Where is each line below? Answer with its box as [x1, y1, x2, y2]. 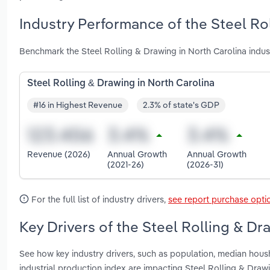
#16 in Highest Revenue [33, 99, 122, 111]
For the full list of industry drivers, [29, 193, 168, 205]
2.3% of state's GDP [143, 99, 219, 111]
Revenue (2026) [27, 148, 90, 160]
